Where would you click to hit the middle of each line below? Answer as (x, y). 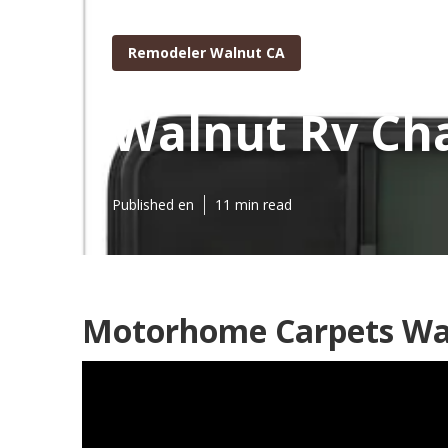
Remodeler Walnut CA (206, 52)
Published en (153, 204)
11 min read (253, 204)
